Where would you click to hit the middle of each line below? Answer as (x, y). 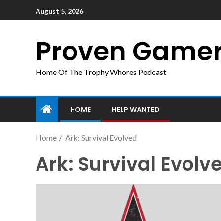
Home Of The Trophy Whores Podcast (101, 72)
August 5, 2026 (59, 11)
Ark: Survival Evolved (101, 137)
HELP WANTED (136, 110)
